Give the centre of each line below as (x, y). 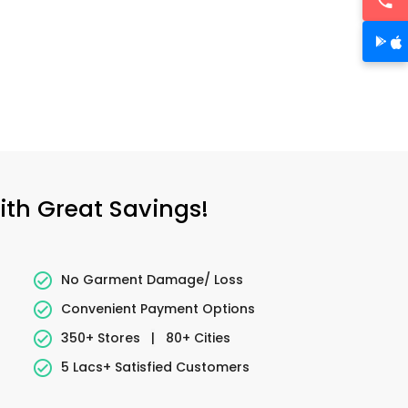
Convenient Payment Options (158, 308)
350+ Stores (102, 337)
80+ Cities (196, 337)
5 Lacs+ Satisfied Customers (155, 367)
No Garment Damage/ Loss (152, 279)
